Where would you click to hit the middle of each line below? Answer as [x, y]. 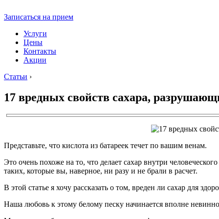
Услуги [35, 33]
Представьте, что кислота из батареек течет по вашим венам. [105, 145]
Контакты [40, 51]
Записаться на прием [39, 17]
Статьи [16, 77]
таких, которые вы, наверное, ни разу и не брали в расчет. [101, 171]
